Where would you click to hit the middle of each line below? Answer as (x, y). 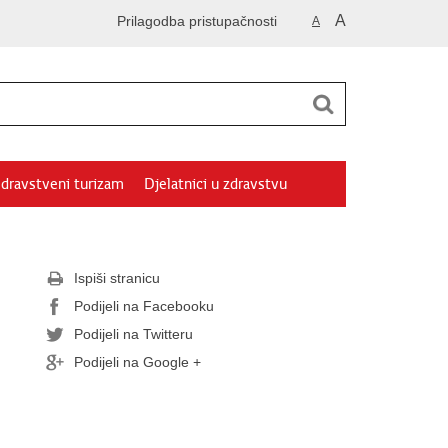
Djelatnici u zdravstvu (215, 184)
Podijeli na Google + (137, 362)
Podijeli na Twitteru (133, 334)
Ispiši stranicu (117, 278)
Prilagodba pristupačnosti (197, 21)
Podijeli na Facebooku (144, 306)
